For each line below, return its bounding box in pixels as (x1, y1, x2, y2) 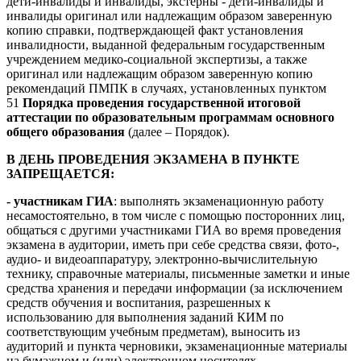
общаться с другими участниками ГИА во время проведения (6, 222, 341, 237)
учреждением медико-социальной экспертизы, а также (6, 52, 307, 66)
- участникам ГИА (6, 193, 114, 208)
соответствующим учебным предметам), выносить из (6, 324, 300, 338)
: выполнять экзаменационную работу (114, 193, 324, 208)
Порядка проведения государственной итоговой (23, 95, 301, 110)
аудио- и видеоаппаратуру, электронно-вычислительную (6, 251, 317, 266)
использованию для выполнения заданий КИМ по (6, 309, 284, 324)
